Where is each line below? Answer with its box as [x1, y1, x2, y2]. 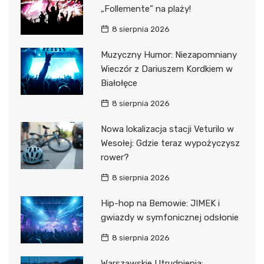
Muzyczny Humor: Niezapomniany [100, 49, 237, 61]
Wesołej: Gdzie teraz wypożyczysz [100, 138, 240, 149]
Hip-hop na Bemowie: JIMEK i [100, 198, 220, 209]
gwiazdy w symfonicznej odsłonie [100, 212, 239, 223]
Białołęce [100, 78, 137, 89]
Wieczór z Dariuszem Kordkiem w [100, 64, 233, 75]
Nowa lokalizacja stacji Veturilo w [100, 124, 234, 135]
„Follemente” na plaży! [100, 4, 191, 15]
